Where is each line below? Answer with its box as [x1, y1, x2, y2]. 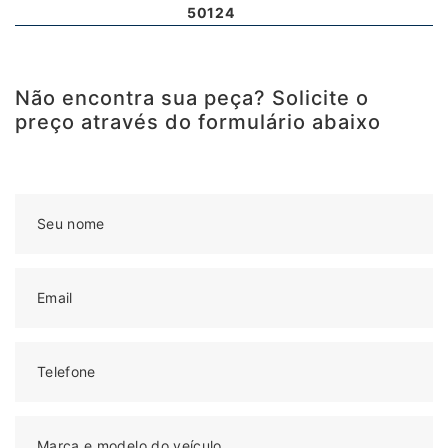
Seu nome [37, 214, 105, 232]
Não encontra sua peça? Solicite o [15, 85, 369, 110]
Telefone [37, 362, 96, 380]
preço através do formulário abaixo [15, 109, 381, 134]
